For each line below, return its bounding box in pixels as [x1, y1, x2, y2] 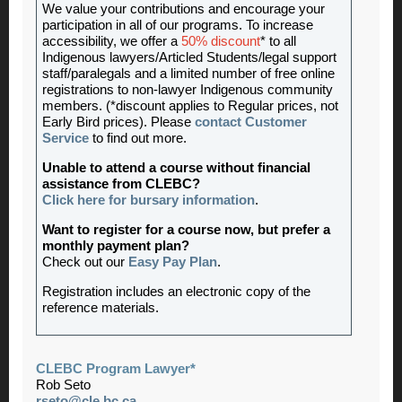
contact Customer [195, 114, 307, 129]
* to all [260, 33, 296, 48]
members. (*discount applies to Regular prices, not [42, 98, 338, 113]
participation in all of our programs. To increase [42, 17, 313, 32]
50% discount [181, 33, 260, 48]
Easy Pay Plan [128, 254, 217, 269]
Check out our [42, 254, 128, 269]
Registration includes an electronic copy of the [42, 284, 310, 299]
